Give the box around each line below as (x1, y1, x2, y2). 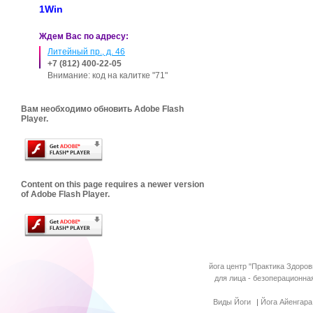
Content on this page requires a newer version (21, 179, 204, 189)
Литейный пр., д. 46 (48, 47, 125, 57)
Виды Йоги (213, 298, 251, 306)
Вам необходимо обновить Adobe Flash (21, 104, 184, 114)
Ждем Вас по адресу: (39, 31, 129, 41)
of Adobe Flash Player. (21, 189, 110, 199)
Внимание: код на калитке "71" (48, 71, 168, 80)
